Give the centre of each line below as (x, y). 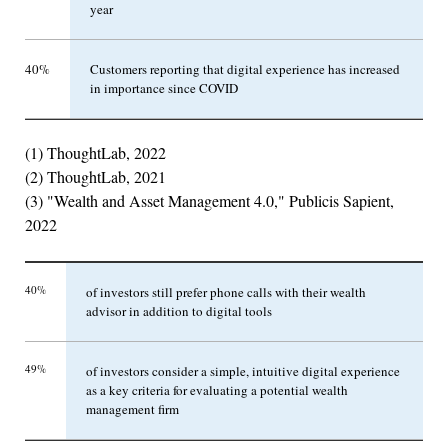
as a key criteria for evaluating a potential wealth (217, 389)
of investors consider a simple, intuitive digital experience (243, 370)
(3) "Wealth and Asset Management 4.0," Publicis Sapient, (209, 200)
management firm (132, 408)
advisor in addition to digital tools (179, 310)
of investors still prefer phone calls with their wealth (226, 291)
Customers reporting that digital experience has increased (245, 68)
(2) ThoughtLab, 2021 (95, 176)
